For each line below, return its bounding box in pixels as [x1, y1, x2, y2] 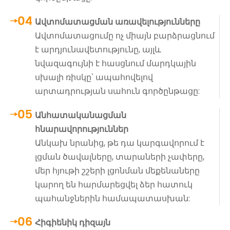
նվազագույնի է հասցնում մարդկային [35, 57, 196, 69]
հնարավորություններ [35, 123, 128, 135]
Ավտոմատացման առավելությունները [35, 15, 200, 28]
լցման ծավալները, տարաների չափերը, [35, 150, 204, 163]
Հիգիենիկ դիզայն [35, 216, 110, 228]
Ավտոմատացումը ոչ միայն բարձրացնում [35, 29, 215, 42]
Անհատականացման [35, 109, 126, 121]
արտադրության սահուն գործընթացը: [35, 85, 200, 97]
